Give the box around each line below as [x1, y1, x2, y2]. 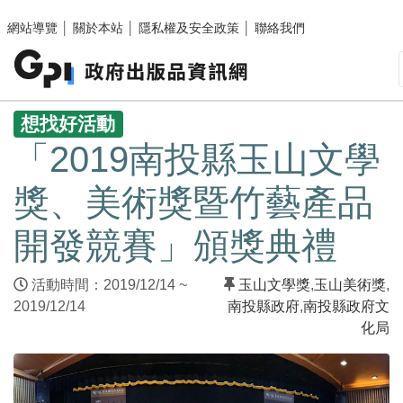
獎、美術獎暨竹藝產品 [13, 183, 373, 223]
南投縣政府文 [303, 299, 390, 315]
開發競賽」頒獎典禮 [13, 226, 337, 266]
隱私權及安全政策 [139, 21, 239, 35]
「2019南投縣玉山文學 [13, 139, 381, 180]
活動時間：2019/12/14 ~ [28, 277, 187, 293]
